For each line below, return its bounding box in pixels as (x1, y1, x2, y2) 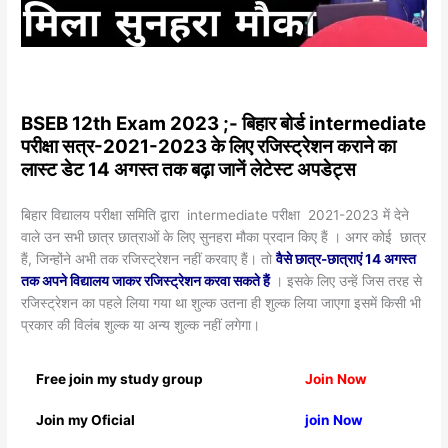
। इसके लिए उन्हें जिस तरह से (274, 272, 423, 289)
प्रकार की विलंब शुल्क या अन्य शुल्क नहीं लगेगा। (21, 316, 261, 333)
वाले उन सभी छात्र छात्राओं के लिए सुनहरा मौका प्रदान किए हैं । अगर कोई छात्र (21, 228, 427, 245)
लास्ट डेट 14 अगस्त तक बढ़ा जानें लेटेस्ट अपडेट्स (21, 157, 357, 181)
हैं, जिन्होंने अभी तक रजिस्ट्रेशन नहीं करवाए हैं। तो (21, 250, 277, 267)
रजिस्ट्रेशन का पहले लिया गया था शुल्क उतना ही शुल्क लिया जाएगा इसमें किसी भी (21, 294, 422, 311)
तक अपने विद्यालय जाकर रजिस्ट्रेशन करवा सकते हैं (21, 272, 271, 289)
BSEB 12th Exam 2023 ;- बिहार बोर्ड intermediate (21, 111, 427, 135)
